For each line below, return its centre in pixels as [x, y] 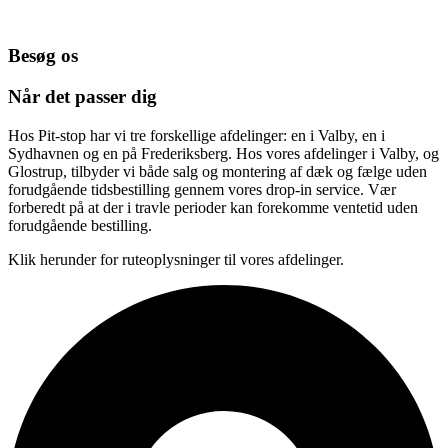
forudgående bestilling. [80, 225]
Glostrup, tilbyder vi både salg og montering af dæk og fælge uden [217, 171]
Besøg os [43, 56]
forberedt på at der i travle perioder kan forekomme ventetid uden [213, 207]
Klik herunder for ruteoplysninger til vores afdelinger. [176, 259]
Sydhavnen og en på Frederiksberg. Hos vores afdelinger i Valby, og [223, 153]
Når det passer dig [82, 96]
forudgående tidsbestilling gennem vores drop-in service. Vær [202, 189]
